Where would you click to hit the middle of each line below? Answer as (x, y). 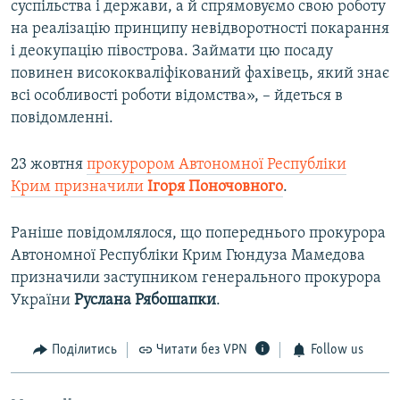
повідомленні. (62, 119)
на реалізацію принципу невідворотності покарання (200, 29)
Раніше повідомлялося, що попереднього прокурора (198, 234)
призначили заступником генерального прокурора (196, 279)
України (42, 301)
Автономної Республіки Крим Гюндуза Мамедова (188, 256)
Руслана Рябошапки (145, 301)
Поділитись (84, 350)
